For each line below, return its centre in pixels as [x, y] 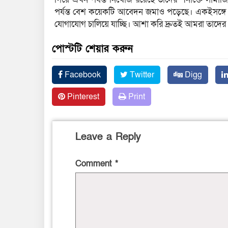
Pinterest [82, 96]
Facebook [82, 75]
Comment [95, 163]
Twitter [141, 75]
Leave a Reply [108, 137]
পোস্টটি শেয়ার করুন [92, 49]
